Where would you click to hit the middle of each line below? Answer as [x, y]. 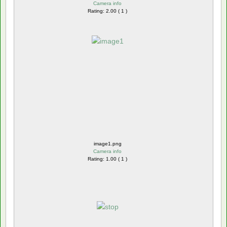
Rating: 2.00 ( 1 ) [107, 11]
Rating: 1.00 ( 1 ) [107, 159]
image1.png [107, 143]
